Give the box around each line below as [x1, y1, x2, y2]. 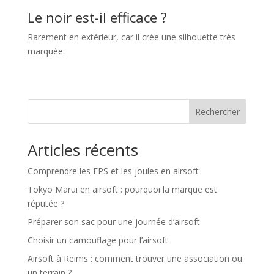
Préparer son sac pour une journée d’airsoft [27, 216, 200, 228]
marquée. [27, 45, 65, 57]
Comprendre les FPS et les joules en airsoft [27, 165, 199, 177]
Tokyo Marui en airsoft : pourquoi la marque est [27, 183, 217, 195]
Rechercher [195, 105, 240, 117]
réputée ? [27, 198, 64, 209]
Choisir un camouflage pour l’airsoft [27, 234, 168, 246]
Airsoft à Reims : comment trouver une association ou [27, 253, 242, 264]
